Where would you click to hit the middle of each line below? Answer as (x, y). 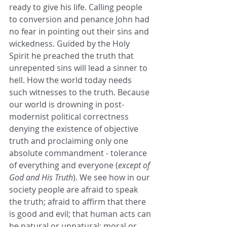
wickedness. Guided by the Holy (70, 43)
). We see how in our (112, 177)
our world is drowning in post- (67, 104)
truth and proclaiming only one (70, 141)
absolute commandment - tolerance (79, 153)
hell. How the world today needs (71, 80)
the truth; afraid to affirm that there (79, 201)
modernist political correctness (70, 116)
